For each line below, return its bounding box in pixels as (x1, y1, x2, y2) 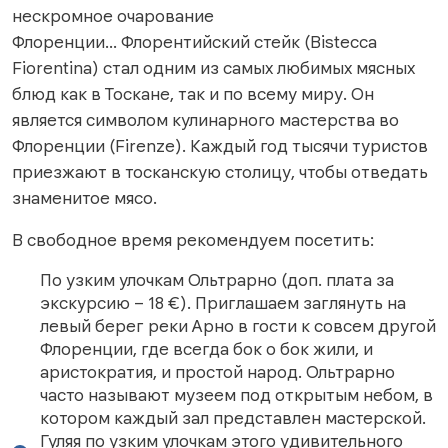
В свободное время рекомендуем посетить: (12, 228, 374, 251)
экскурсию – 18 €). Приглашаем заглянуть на (40, 291, 406, 314)
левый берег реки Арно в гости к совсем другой (40, 314, 436, 337)
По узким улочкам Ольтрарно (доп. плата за (40, 268, 394, 291)
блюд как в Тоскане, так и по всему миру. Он (12, 82, 374, 105)
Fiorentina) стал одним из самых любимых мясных (12, 56, 415, 79)
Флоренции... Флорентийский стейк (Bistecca (12, 30, 377, 53)
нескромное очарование (12, 4, 214, 27)
